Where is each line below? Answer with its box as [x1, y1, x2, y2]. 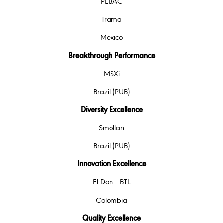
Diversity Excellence [80, 106, 143, 114]
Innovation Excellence [77, 160, 146, 169]
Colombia [96, 196, 127, 205]
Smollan [99, 124, 124, 132]
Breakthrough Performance [68, 52, 155, 60]
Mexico [100, 34, 123, 42]
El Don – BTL [92, 178, 131, 187]
